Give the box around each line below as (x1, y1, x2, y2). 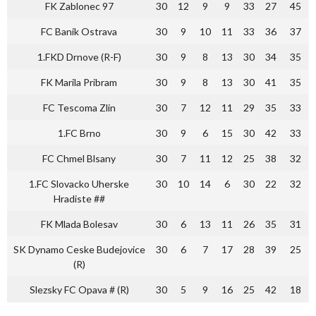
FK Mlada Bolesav (40, 217, 118, 230)
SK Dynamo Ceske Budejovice (13, 243, 145, 255)
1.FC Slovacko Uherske (29, 177, 129, 190)
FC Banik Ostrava (41, 25, 117, 37)
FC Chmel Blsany (42, 152, 116, 164)
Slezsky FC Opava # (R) (29, 283, 129, 296)
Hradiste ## (53, 192, 105, 205)
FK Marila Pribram (41, 75, 117, 88)
